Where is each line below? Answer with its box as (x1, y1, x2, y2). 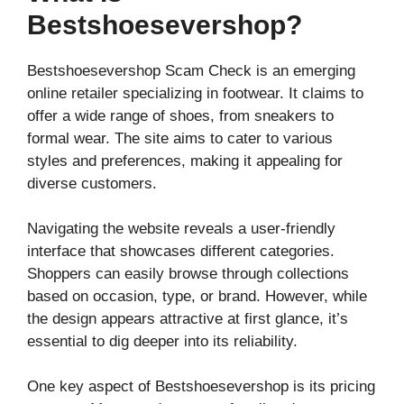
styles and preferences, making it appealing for (27, 152, 343, 170)
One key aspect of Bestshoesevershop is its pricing (27, 378, 375, 396)
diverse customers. (27, 175, 157, 193)
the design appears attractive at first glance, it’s (27, 310, 348, 328)
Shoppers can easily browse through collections (27, 265, 349, 283)
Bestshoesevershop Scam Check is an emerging (27, 62, 355, 80)
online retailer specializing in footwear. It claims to (27, 85, 363, 103)
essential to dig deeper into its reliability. (27, 333, 298, 351)
